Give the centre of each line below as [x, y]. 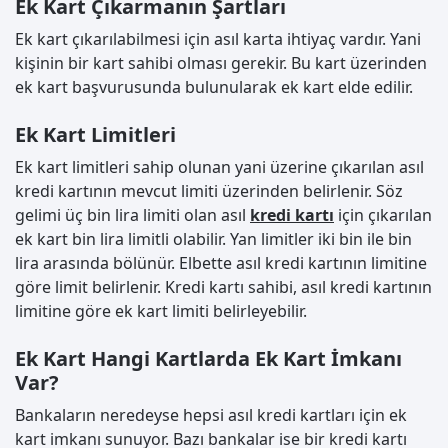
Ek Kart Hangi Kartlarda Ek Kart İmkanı [208, 359]
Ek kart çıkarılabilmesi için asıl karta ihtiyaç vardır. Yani [218, 39]
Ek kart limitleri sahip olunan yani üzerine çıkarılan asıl [219, 167]
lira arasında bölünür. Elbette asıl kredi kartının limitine [221, 263]
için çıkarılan [383, 215]
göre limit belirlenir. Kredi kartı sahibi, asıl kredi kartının [223, 287]
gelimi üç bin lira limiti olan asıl [132, 215]
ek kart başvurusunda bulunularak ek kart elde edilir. [214, 87]
